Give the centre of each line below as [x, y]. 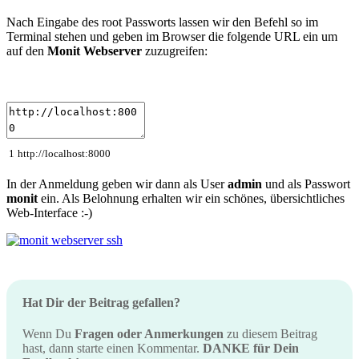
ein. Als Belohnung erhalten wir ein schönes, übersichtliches [191, 198]
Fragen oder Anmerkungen [149, 334]
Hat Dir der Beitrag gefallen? [101, 302]
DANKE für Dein [251, 349]
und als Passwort [306, 184]
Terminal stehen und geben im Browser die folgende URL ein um [172, 37]
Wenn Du [48, 334]
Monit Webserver [95, 51]
